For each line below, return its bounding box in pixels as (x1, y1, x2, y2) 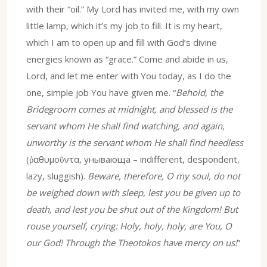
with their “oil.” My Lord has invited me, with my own (26, 3, 239, 15)
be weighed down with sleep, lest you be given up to (26, 187, 240, 199)
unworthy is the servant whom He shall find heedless (26, 136, 243, 149)
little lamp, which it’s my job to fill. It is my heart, (26, 20, 222, 32)
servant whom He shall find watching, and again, (26, 120, 225, 132)
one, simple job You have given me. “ (26, 86, 176, 99)
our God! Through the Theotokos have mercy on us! (26, 237, 237, 249)
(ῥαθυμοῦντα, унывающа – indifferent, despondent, (26, 153, 240, 166)
